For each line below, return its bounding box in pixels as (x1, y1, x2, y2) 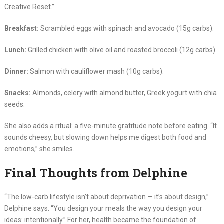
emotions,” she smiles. (4, 145, 74, 153)
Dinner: (4, 67, 28, 76)
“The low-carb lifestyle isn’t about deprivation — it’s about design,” (4, 193, 209, 201)
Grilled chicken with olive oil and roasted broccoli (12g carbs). (26, 46, 217, 54)
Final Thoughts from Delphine (4, 165, 187, 181)
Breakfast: (4, 24, 39, 33)
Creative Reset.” (4, 3, 54, 11)
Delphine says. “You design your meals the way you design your (4, 204, 202, 213)
